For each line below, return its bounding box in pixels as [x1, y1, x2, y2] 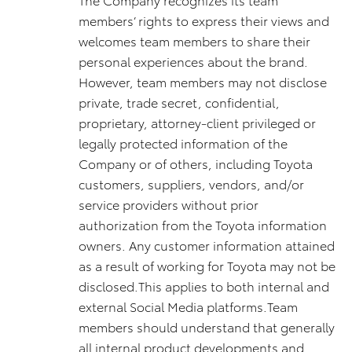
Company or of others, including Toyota [79, 154, 313, 172]
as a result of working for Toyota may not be [79, 256, 335, 274]
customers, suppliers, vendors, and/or [79, 174, 304, 192]
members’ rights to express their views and [79, 11, 329, 29]
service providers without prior [79, 195, 258, 213]
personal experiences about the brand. [79, 52, 308, 70]
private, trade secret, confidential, [79, 93, 280, 111]
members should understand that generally [79, 317, 335, 335]
